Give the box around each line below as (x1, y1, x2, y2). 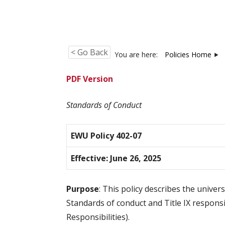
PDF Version (66, 73, 113, 84)
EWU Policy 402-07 (71, 130, 142, 141)
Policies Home (165, 50, 211, 59)
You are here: (115, 50, 160, 59)
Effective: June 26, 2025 (71, 153, 161, 164)
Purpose (66, 183, 99, 194)
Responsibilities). (66, 211, 130, 222)
